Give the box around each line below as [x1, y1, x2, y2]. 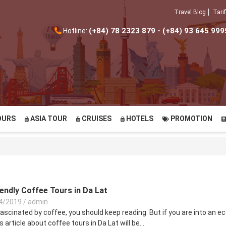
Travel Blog [174, 9, 206, 16]
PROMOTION [169, 115, 212, 123]
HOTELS [125, 115, 153, 123]
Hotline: [63, 27, 89, 35]
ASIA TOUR [29, 115, 67, 123]
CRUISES [80, 115, 111, 123]
